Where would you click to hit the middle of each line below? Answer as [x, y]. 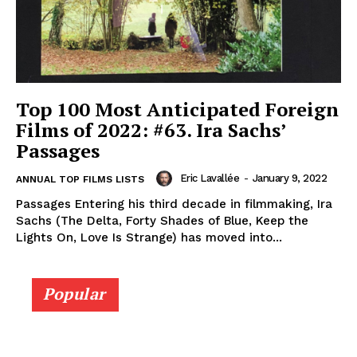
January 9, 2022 [289, 178]
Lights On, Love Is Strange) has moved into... [149, 237]
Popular [75, 293]
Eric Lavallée [209, 178]
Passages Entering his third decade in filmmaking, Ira [174, 204]
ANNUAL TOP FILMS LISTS [80, 179]
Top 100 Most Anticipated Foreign [177, 109]
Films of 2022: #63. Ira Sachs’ [151, 129]
